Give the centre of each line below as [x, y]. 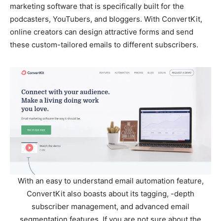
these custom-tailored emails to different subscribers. [104, 44]
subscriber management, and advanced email [110, 206]
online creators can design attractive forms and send [102, 32]
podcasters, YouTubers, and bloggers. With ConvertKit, [106, 19]
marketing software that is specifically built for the [97, 6]
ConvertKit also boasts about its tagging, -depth [110, 193]
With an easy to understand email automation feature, [110, 181]
